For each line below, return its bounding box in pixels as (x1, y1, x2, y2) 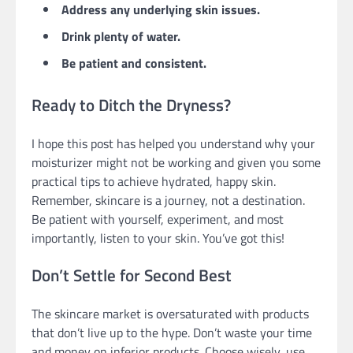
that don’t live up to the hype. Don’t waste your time (32, 323, 312, 343)
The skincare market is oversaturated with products (32, 304, 309, 324)
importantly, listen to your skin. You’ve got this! (32, 228, 284, 247)
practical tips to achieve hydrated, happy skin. (32, 171, 276, 191)
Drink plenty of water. (61, 26, 180, 46)
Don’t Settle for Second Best (32, 262, 232, 288)
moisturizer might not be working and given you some (32, 152, 321, 172)
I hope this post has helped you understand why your (32, 133, 315, 153)
